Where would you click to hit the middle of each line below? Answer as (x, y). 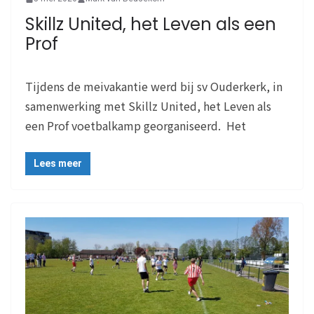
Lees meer (58, 164)
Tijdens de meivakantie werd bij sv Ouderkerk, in (154, 87)
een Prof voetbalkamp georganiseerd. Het (136, 126)
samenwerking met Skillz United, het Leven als (148, 106)
